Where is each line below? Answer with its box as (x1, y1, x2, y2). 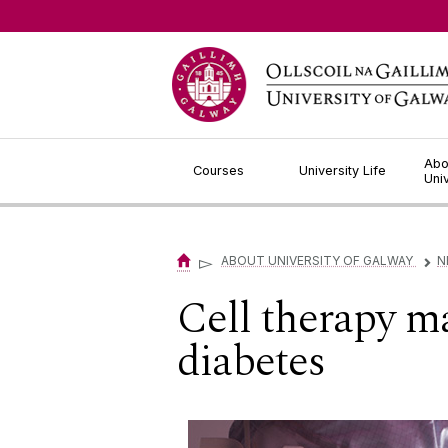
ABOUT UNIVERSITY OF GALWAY (221, 253, 416, 269)
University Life (299, 163, 387, 178)
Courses (193, 163, 244, 178)
